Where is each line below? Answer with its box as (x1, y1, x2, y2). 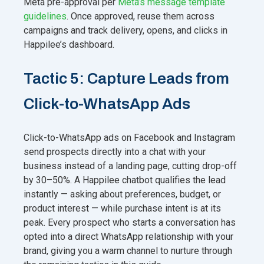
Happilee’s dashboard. (24, 38, 114, 50)
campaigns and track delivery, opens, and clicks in (24, 24, 227, 36)
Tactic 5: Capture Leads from (24, 70, 229, 87)
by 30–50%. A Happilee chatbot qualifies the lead (24, 174, 226, 186)
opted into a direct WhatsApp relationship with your (24, 230, 233, 242)
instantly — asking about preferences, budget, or (24, 188, 221, 200)
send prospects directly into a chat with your (24, 146, 206, 157)
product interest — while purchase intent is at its (24, 202, 221, 214)
